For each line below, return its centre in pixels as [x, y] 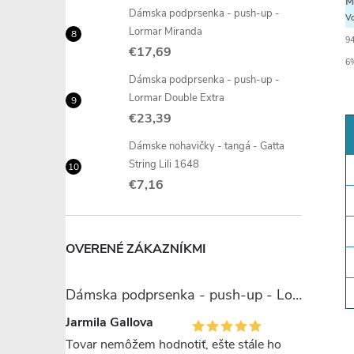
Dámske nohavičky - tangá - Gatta [207, 146]
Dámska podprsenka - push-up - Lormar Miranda [297, 295]
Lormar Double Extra [177, 98]
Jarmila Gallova [109, 322]
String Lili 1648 [164, 164]
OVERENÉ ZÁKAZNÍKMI [136, 249]
